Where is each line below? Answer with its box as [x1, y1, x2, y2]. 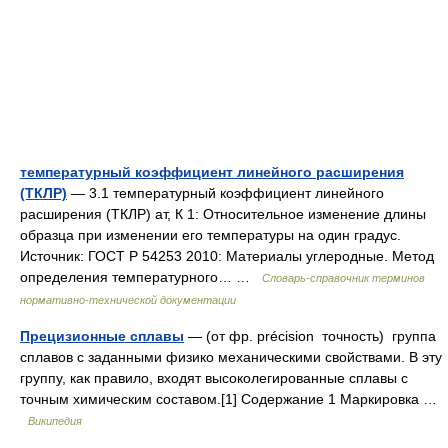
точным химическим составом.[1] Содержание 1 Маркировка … [20, 391, 437, 407]
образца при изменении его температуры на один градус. [20, 227, 401, 243]
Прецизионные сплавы [20, 328, 184, 344]
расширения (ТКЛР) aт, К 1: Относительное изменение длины [20, 206, 426, 222]
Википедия [28, 415, 82, 427]
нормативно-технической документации [20, 294, 236, 306]
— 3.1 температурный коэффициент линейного [67, 185, 384, 201]
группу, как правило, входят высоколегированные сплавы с [20, 370, 408, 386]
